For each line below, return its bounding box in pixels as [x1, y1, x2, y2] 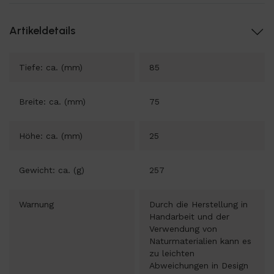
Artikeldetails [9, 24, 75, 37]
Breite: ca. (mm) [19, 97, 86, 106]
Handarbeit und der [149, 212, 229, 221]
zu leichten [149, 248, 194, 258]
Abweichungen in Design [149, 261, 248, 270]
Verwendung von [149, 224, 217, 234]
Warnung [19, 199, 54, 209]
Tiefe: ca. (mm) [19, 62, 83, 72]
